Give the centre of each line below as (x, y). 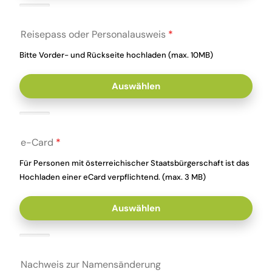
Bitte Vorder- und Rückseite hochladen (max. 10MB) (117, 55)
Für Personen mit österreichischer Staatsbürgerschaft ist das (135, 163)
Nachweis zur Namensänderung (91, 264)
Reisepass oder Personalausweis (95, 34)
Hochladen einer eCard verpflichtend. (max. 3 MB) (113, 177)
